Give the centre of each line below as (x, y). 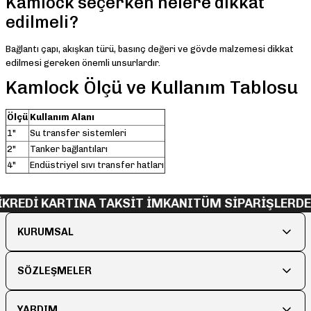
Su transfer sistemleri (78, 133)
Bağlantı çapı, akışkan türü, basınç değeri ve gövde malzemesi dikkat (150, 49)
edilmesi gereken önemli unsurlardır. (83, 63)
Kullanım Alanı (62, 117)
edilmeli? (42, 22)
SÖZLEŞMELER (54, 271)
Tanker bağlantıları (69, 149)
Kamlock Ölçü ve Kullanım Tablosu (152, 88)
